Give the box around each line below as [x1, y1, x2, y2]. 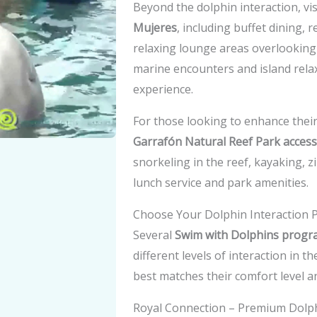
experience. [133, 81, 193, 97]
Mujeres [133, 20, 177, 35]
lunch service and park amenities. [133, 175, 309, 190]
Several [133, 227, 175, 243]
